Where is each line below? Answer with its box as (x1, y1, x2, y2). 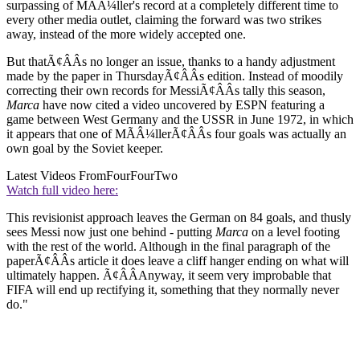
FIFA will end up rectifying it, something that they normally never (6, 282, 339, 297)
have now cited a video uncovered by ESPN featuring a (39, 97, 325, 112)
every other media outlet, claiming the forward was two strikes (6, 12, 321, 27)
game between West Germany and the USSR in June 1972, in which (6, 112, 354, 126)
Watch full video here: (6, 182, 118, 197)
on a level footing (248, 224, 340, 239)
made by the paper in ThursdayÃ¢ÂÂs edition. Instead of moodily (6, 68, 343, 83)
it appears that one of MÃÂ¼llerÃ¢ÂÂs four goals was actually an (6, 126, 346, 141)
